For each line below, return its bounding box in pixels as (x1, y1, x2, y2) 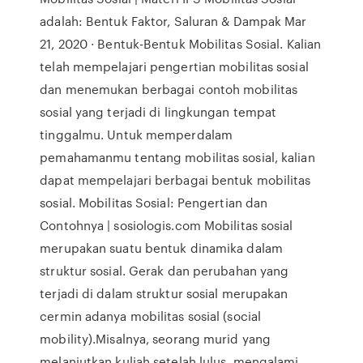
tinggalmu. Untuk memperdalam (40, 126, 233, 143)
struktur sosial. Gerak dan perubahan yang (40, 262, 289, 280)
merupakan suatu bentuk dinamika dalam (40, 239, 283, 257)
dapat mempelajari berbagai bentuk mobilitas (40, 171, 311, 189)
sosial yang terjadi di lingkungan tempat (40, 103, 277, 121)
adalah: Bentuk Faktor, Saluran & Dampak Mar (40, 12, 307, 30)
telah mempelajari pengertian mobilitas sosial (40, 58, 309, 75)
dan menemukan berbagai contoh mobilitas (40, 80, 298, 98)
